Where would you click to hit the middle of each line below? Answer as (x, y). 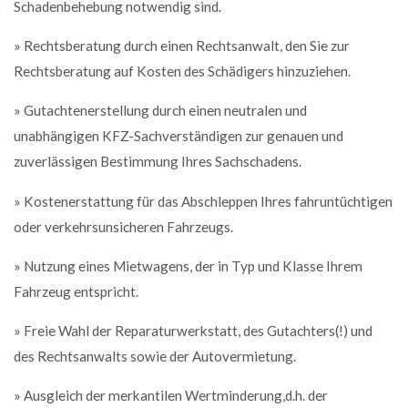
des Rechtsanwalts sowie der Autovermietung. (155, 357)
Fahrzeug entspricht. (76, 291)
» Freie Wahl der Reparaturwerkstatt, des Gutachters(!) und (193, 331)
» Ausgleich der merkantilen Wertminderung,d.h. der (171, 396)
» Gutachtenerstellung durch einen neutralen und (160, 111)
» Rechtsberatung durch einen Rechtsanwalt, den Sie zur (182, 46)
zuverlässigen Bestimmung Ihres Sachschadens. (158, 162)
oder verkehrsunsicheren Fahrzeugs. (123, 226)
